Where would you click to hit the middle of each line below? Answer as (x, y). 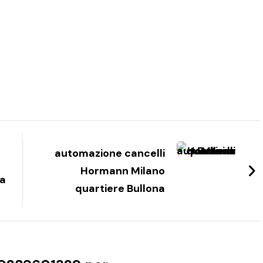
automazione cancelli (110, 154)
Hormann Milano (123, 171)
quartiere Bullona (120, 189)
